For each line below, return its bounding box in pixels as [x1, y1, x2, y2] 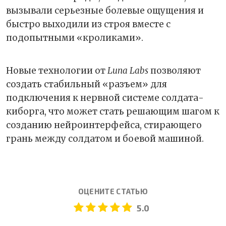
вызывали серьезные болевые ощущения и [6, 5, 204, 17]
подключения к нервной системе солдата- [6, 92, 204, 104]
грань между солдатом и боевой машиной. [6, 133, 204, 145]
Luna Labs [107, 65, 148, 77]
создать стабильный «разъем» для [6, 79, 167, 90]
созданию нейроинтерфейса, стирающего [6, 120, 202, 131]
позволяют [148, 65, 201, 77]
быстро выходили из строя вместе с [6, 19, 171, 30]
